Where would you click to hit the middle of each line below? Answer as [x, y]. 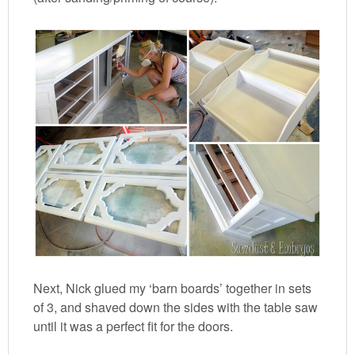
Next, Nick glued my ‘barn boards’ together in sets [173, 288]
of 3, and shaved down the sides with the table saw [176, 307]
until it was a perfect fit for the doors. [134, 326]
